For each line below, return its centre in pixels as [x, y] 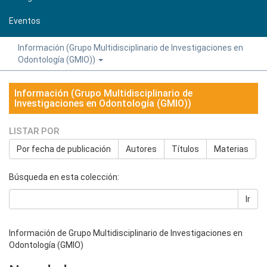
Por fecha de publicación [64, 149]
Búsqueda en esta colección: [64, 177]
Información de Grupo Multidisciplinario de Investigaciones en [126, 233]
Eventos [25, 21]
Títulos [185, 149]
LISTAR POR [34, 131]
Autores [141, 149]
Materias [231, 149]
